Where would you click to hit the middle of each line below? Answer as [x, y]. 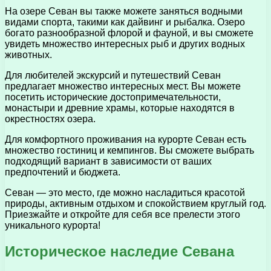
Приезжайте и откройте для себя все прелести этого [122, 214]
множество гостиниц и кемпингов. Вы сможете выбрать [129, 150]
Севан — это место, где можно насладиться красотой [125, 192]
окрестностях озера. [50, 119]
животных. [28, 54]
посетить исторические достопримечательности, [113, 97]
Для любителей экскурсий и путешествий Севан [113, 75]
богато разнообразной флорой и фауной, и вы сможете [129, 33]
